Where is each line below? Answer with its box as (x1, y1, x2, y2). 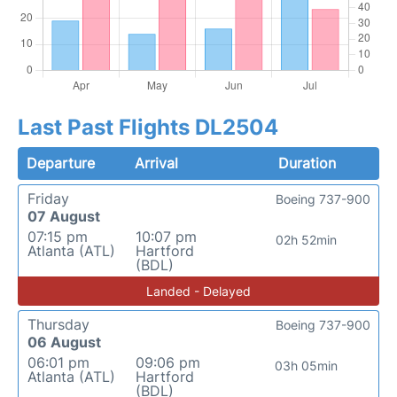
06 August (27, 333, 101, 351)
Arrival (135, 154, 179, 172)
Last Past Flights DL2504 (18, 114, 278, 140)
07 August (27, 207, 100, 225)
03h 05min (275, 358, 339, 373)
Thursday (27, 315, 90, 333)
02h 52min (276, 232, 338, 247)
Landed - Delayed (146, 284, 251, 299)
